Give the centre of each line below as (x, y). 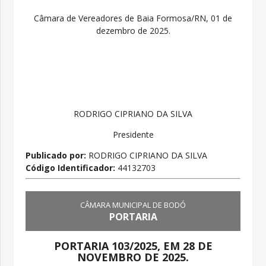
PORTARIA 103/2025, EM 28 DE (133, 246)
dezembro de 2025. (133, 30)
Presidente (133, 134)
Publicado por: (56, 155)
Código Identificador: (72, 167)
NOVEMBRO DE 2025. (133, 257)
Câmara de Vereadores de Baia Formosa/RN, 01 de (133, 18)
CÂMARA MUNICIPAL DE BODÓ (133, 205)
